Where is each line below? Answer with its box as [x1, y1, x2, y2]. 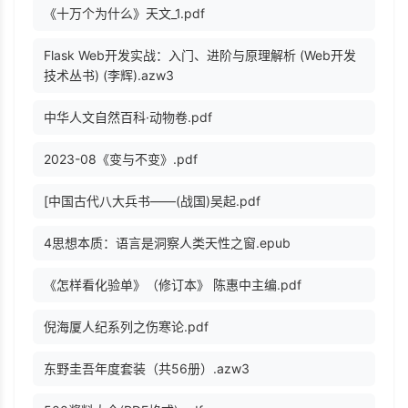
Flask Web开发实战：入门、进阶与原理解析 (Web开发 [44, 47, 356, 64]
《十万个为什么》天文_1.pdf [44, 5, 205, 22]
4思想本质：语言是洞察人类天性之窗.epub [44, 235, 291, 251]
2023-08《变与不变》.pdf [44, 151, 198, 168]
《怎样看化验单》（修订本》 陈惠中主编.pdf [44, 277, 301, 293]
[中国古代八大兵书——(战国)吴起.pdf [44, 193, 260, 209]
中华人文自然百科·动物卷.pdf [44, 109, 212, 126]
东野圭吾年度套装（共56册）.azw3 [44, 361, 250, 377]
